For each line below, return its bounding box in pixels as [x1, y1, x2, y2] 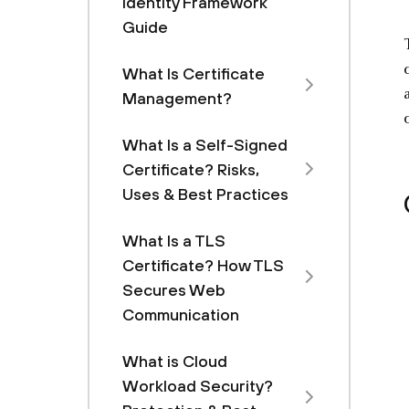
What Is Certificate [122, 64, 265, 83]
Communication [122, 305, 239, 324]
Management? [122, 89, 232, 108]
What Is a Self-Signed [122, 135, 288, 154]
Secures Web [122, 280, 225, 299]
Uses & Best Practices [122, 184, 288, 204]
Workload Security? [122, 376, 273, 395]
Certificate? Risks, [122, 160, 259, 179]
